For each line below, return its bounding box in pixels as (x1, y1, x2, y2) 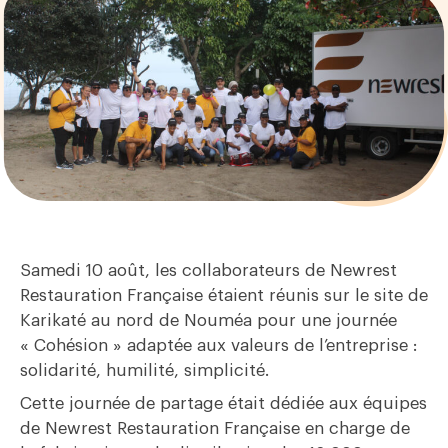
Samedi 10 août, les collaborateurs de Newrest (20, 262, 397, 280)
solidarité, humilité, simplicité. (20, 362, 269, 380)
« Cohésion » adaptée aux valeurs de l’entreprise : (20, 337, 418, 355)
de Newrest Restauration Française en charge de (20, 420, 410, 438)
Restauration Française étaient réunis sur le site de (20, 287, 428, 305)
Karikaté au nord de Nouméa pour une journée (20, 312, 397, 330)
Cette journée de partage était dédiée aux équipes (20, 395, 427, 413)
